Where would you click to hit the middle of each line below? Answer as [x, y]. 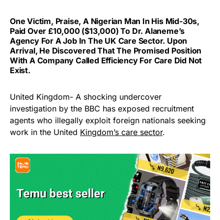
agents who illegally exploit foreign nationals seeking [108, 120]
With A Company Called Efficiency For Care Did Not [106, 60]
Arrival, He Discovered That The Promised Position [106, 50]
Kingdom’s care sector [121, 132]
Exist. [20, 70]
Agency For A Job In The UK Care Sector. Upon [99, 41]
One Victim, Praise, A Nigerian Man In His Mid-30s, [105, 21]
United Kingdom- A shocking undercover [86, 96]
